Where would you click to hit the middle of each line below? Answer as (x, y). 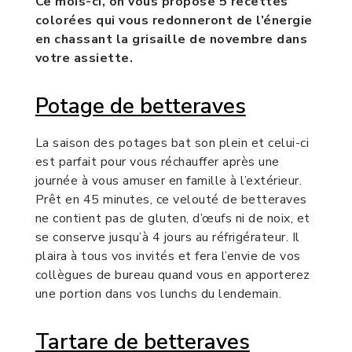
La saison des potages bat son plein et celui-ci (172, 143)
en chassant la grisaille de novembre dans (171, 39)
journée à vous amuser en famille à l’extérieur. (169, 180)
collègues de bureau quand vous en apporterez (172, 275)
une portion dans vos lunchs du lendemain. (158, 293)
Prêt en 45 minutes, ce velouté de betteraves (171, 199)
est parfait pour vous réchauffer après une (157, 161)
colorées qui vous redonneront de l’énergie (174, 20)
